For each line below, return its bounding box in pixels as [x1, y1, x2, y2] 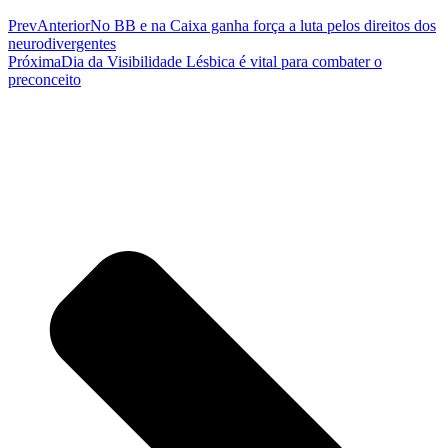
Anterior [37, 16, 90, 34]
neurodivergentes [8, 34, 116, 52]
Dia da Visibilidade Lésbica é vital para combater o [61, 52, 382, 70]
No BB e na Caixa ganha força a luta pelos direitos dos [90, 16, 436, 34]
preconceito [8, 70, 81, 88]
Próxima [8, 52, 61, 70]
